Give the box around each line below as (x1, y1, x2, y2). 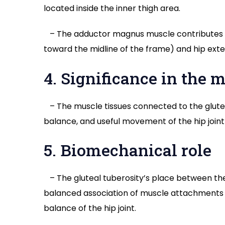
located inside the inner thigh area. (44, 3, 180, 14)
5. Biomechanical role (44, 139, 211, 161)
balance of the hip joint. (44, 202, 136, 214)
